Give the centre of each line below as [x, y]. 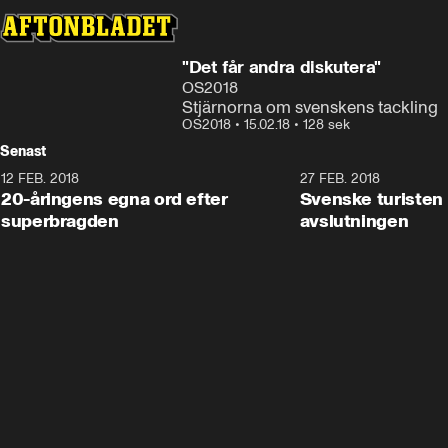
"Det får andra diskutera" [281, 67]
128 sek [326, 124]
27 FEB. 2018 [339, 178]
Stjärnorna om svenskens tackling [310, 107]
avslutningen [354, 221]
